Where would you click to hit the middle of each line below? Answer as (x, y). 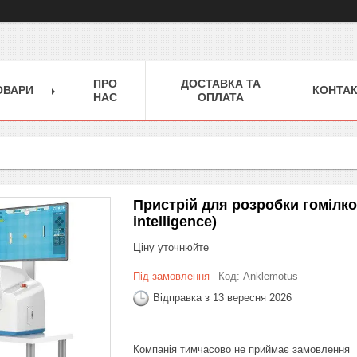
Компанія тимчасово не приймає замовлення (241, 349)
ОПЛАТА (221, 97)
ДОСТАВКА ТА (221, 83)
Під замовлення (171, 276)
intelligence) (175, 221)
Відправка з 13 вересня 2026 (222, 298)
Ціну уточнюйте (171, 247)
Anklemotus (271, 276)
